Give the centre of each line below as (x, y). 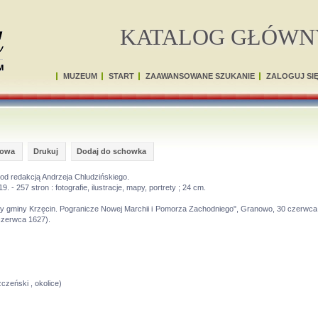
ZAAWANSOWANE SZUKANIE (200, 76)
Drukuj (46, 151)
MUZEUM (80, 76)
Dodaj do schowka (111, 151)
